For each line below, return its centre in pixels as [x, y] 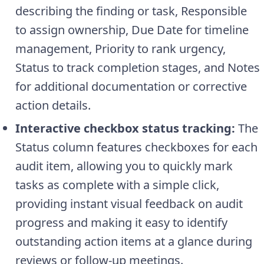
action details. [53, 105]
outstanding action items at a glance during [134, 241]
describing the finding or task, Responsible [131, 11]
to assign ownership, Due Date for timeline [132, 29]
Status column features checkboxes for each [136, 147]
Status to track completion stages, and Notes [138, 67]
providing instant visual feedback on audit [129, 203]
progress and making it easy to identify [121, 222]
